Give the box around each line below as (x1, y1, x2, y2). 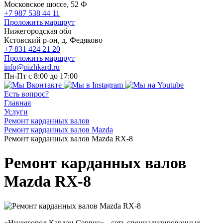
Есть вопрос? (4, 90, 49, 98)
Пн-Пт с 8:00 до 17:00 (4, 72, 78, 80)
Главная (4, 99, 31, 107)
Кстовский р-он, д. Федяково (4, 36, 103, 44)
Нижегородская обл (4, 27, 71, 35)
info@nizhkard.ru (4, 63, 60, 71)
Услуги (4, 108, 28, 116)
